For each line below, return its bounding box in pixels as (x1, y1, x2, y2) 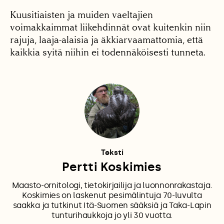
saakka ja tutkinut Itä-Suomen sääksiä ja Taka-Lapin (12, 200, 211, 210)
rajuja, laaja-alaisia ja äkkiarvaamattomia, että (10, 33, 203, 45)
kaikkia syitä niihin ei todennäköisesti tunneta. (10, 46, 205, 58)
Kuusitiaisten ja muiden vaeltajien (10, 8, 153, 20)
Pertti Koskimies (62, 159, 162, 174)
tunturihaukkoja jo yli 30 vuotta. (51, 210, 173, 220)
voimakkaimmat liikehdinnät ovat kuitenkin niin (10, 21, 211, 33)
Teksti (100, 147, 123, 157)
